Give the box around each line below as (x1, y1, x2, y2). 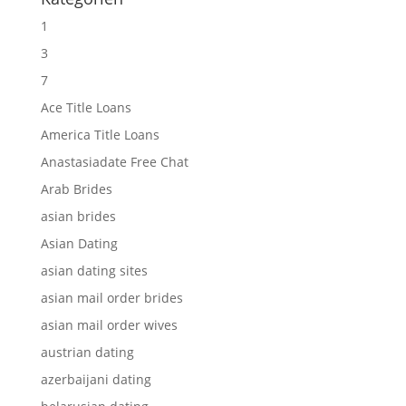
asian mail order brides (40, 289, 183, 306)
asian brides (40, 208, 116, 225)
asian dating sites (40, 262, 148, 279)
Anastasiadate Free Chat (40, 153, 188, 170)
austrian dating (40, 343, 134, 361)
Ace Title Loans (40, 99, 131, 116)
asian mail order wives (40, 316, 178, 333)
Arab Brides (40, 180, 112, 198)
